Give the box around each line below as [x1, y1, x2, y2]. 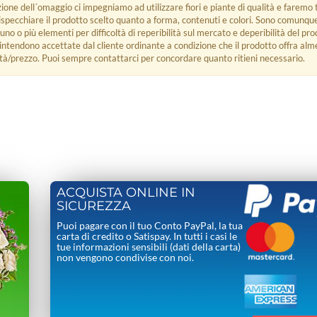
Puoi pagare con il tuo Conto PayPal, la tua [57, 219, 243, 231]
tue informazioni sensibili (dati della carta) [57, 240, 241, 253]
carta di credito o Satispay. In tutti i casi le [57, 229, 238, 242]
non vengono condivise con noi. [57, 250, 195, 263]
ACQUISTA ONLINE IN [57, 184, 196, 200]
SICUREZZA [57, 197, 132, 214]
